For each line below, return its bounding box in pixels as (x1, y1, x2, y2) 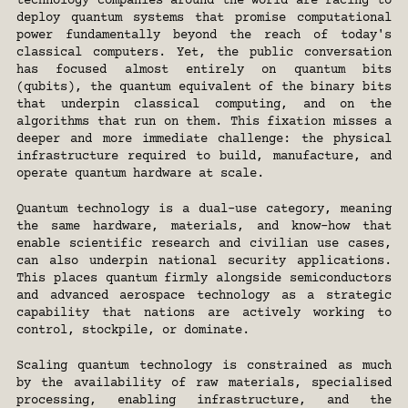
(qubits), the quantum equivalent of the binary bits (16, 80, 392, 95)
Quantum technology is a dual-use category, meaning (16, 202, 392, 217)
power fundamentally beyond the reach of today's (16, 28, 392, 43)
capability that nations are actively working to (16, 306, 392, 321)
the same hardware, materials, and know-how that (16, 219, 392, 234)
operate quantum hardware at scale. (16, 167, 264, 181)
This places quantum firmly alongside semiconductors (16, 271, 392, 286)
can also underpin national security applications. (16, 254, 392, 269)
